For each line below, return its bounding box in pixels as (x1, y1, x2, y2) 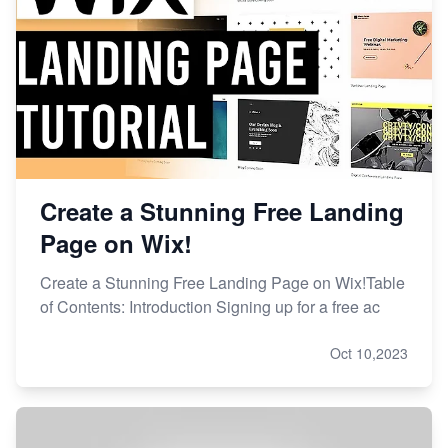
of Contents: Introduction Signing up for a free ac (40, 295, 380, 319)
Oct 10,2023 (330, 343, 408, 364)
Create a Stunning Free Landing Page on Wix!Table (40, 271, 405, 295)
